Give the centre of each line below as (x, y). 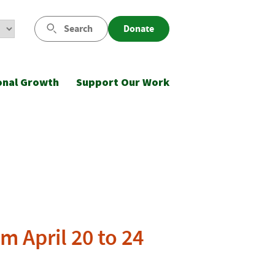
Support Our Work (123, 82)
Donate (139, 29)
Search (78, 29)
